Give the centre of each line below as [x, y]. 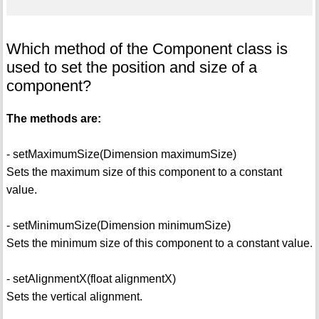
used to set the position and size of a [131, 68]
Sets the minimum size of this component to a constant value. [159, 244]
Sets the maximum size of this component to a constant [144, 172]
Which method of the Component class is [147, 49]
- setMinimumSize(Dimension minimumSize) [118, 226]
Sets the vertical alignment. [74, 297]
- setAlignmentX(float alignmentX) [91, 279]
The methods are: [53, 119]
